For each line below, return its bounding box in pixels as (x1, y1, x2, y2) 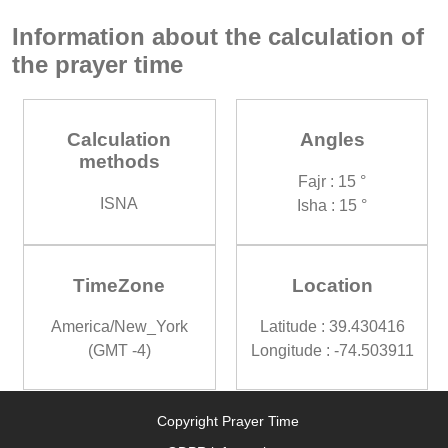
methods (78, 151, 160, 173)
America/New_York (50, 318, 188, 336)
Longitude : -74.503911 (250, 342, 414, 360)
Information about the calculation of (12, 22, 424, 50)
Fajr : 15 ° (298, 172, 367, 190)
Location (291, 274, 373, 296)
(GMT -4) (87, 342, 151, 360)
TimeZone (73, 274, 166, 296)
